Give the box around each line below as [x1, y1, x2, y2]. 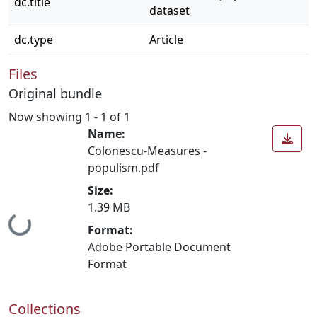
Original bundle [8, 85, 102, 102]
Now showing [8, 108, 85, 125]
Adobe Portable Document [88, 238, 231, 255]
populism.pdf [88, 159, 159, 175]
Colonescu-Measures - [88, 142, 207, 158]
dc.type [14, 32, 53, 47]
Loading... [9, 204, 64, 235]
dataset [149, 3, 190, 18]
